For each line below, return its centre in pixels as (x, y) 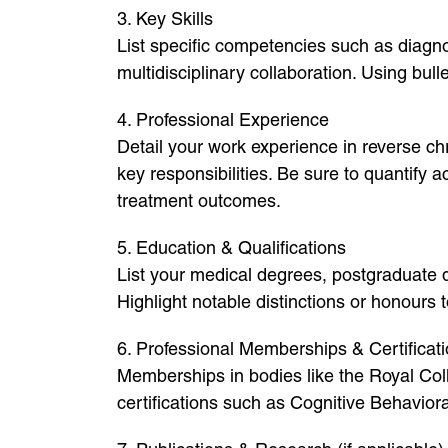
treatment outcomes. (199, 200)
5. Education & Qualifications (231, 247)
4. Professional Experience (223, 119)
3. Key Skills (165, 18)
